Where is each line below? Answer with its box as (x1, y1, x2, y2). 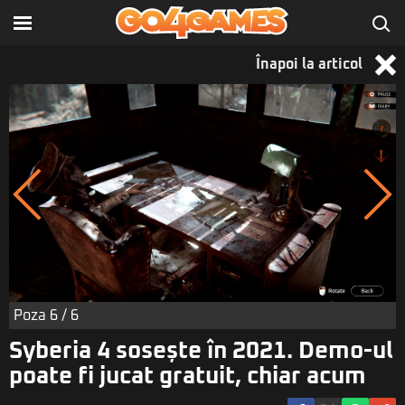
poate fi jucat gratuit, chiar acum (9, 363, 366, 388)
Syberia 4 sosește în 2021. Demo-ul (9, 338, 393, 363)
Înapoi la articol (256, 56, 366, 71)
